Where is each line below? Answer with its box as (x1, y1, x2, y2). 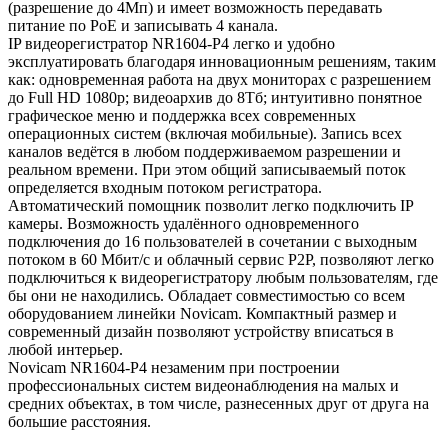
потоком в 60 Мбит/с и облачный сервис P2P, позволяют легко (8, 250, 434, 268)
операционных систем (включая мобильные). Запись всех (8, 124, 402, 142)
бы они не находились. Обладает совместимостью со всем (8, 286, 405, 304)
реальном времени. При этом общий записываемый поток (8, 160, 406, 178)
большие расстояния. (8, 412, 151, 430)
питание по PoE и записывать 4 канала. (8, 16, 278, 34)
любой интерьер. (8, 340, 123, 358)
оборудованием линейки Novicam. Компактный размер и (8, 304, 397, 322)
